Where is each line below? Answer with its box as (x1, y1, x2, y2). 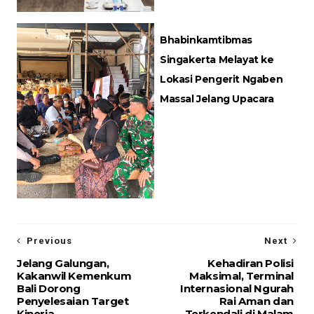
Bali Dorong (16, 282, 81, 296)
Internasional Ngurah (180, 282, 294, 296)
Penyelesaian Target (16, 294, 129, 308)
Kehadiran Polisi (207, 257, 294, 271)
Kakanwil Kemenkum (16, 269, 132, 283)
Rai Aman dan (219, 294, 294, 308)
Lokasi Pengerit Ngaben (160, 73, 283, 86)
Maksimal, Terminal (189, 269, 294, 283)
